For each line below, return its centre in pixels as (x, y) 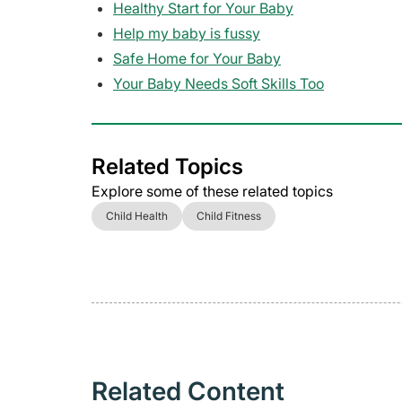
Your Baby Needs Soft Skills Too (218, 83)
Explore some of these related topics (212, 191)
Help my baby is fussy (187, 33)
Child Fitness (229, 215)
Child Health (137, 215)
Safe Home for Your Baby (197, 58)
